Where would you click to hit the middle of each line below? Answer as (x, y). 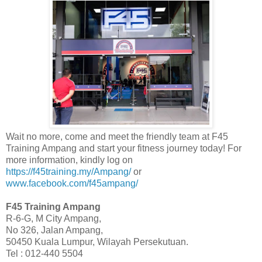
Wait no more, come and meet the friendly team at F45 (117, 136)
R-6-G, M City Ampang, (54, 218)
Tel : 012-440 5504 (44, 253)
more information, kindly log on (69, 160)
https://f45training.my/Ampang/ (68, 171)
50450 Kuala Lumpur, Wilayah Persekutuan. (97, 242)
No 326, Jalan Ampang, (54, 230)
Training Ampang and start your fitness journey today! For (124, 148)
